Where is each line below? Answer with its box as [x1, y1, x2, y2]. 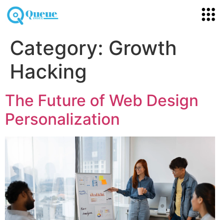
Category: [10, 35, 109, 60]
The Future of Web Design [5, 90, 198, 110]
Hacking [10, 59, 87, 83]
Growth [109, 35, 177, 60]
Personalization [5, 109, 120, 129]
